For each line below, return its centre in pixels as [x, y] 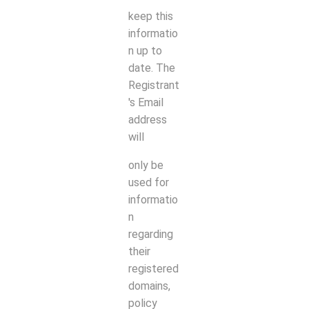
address [148, 119]
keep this [151, 16]
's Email [146, 102]
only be [146, 165]
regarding [151, 234]
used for [149, 182]
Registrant [154, 85]
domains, [149, 286]
